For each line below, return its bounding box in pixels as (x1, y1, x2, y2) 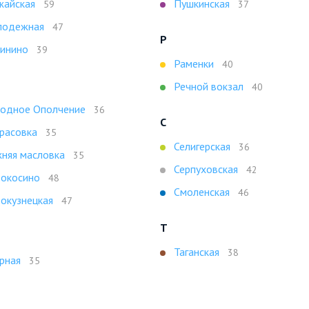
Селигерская (174, 139, 230, 153)
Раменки (174, 57, 214, 70)
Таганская (174, 245, 219, 259)
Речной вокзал (174, 79, 243, 93)
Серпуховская (174, 162, 238, 176)
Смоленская (174, 185, 230, 199)
